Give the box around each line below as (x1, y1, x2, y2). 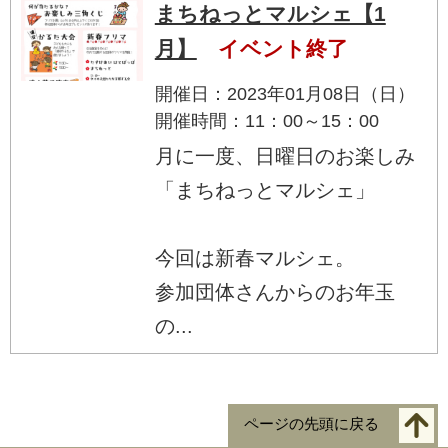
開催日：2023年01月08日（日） (154, 83, 415, 104)
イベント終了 (217, 36, 348, 60)
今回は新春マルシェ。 (154, 246, 355, 269)
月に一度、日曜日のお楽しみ (154, 144, 415, 167)
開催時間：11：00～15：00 (154, 110, 379, 131)
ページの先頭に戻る (244, 415, 379, 433)
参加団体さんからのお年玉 (154, 280, 395, 303)
